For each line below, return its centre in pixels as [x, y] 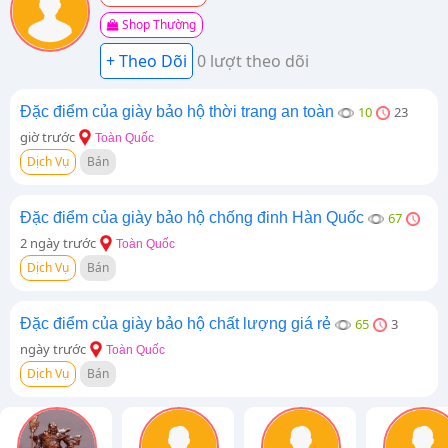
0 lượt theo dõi [253, 61]
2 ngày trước [58, 243]
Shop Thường [157, 24]
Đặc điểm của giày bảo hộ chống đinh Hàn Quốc [192, 217]
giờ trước [47, 137]
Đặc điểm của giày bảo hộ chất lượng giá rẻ [175, 323]
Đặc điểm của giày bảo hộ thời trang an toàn [177, 111]
